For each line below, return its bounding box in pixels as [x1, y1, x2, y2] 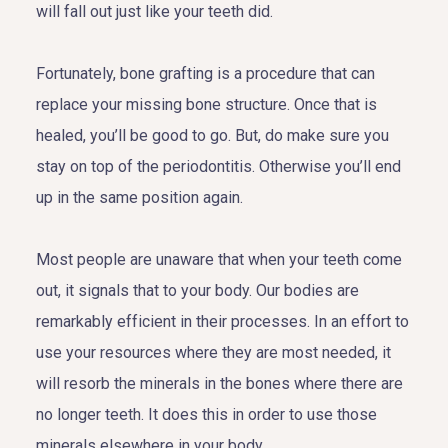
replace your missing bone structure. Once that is [36, 94, 377, 114]
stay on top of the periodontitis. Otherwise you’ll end [36, 156, 401, 176]
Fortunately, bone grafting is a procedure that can [36, 63, 375, 83]
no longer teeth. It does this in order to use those [36, 404, 377, 424]
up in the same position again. [36, 187, 243, 207]
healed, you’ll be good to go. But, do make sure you [36, 125, 389, 145]
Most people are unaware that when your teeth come [36, 249, 402, 269]
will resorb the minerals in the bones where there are [36, 373, 403, 393]
